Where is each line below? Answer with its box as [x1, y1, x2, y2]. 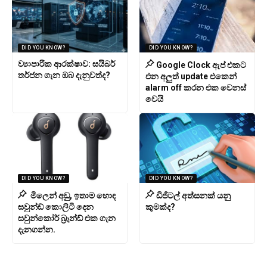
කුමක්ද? [145, 201, 175, 212]
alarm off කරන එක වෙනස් [145, 82, 246, 92]
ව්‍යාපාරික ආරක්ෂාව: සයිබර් [17, 58, 115, 69]
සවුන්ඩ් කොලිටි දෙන [17, 201, 94, 212]
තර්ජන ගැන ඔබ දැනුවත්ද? [17, 70, 110, 80]
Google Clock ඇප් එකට [156, 60, 246, 70]
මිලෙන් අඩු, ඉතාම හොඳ [28, 190, 116, 200]
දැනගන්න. [17, 224, 55, 234]
